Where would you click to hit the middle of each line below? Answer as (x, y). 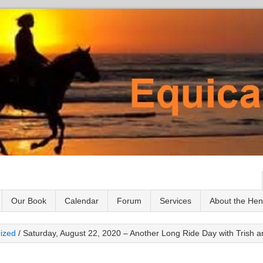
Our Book (29, 201)
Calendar (82, 201)
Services (176, 201)
